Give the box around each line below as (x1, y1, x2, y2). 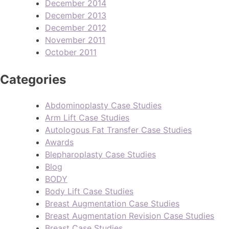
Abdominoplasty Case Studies (45, 100, 162, 110)
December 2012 (45, 22, 106, 33)
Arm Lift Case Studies (45, 112, 129, 123)
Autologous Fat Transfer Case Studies (45, 124, 192, 135)
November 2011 (45, 34, 105, 45)
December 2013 (45, 10, 106, 20)
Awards (45, 136, 74, 147)
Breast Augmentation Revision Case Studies (45, 210, 214, 221)
